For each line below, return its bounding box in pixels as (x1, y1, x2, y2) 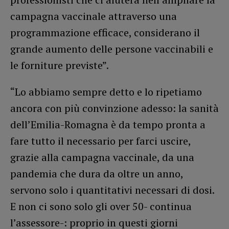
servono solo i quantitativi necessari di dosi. (10, 182, 214, 197)
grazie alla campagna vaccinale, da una (10, 150, 194, 164)
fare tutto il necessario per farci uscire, (10, 133, 191, 148)
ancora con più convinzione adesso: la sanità (10, 101, 219, 115)
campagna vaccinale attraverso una (10, 9, 177, 23)
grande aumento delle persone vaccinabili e (10, 41, 213, 56)
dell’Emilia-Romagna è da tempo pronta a (10, 117, 205, 131)
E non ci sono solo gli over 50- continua (10, 199, 192, 213)
